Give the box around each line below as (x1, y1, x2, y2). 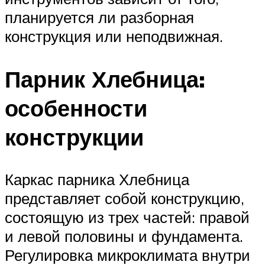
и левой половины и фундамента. (5, 227, 243, 246)
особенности (5, 93, 147, 122)
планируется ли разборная (5, 7, 194, 27)
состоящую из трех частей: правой (5, 208, 250, 227)
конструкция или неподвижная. (5, 26, 223, 46)
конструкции (5, 122, 144, 151)
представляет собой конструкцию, (5, 189, 244, 208)
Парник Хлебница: (5, 64, 205, 93)
